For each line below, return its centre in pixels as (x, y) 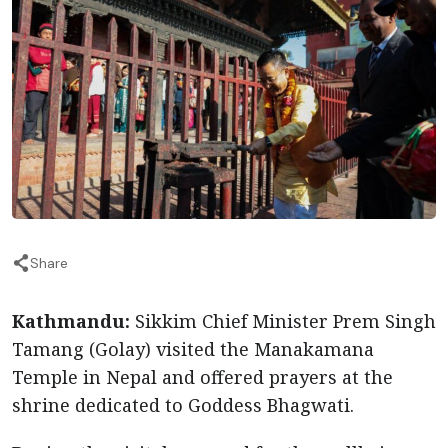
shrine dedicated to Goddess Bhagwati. (183, 405)
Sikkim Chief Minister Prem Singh (285, 321)
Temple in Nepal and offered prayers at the (202, 377)
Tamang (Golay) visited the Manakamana (193, 349)
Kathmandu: (73, 321)
